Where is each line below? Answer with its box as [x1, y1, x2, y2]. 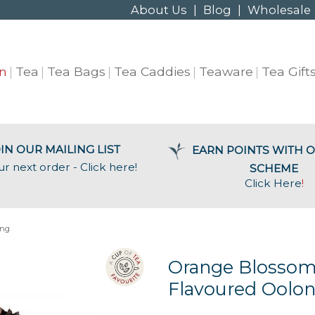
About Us [131, 3, 187, 17]
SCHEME [250, 162, 298, 175]
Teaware [199, 64, 253, 79]
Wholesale [247, 3, 311, 17]
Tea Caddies [114, 64, 191, 79]
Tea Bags [47, 64, 105, 79]
